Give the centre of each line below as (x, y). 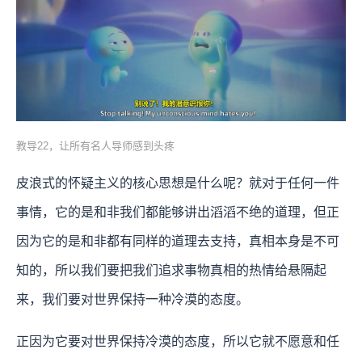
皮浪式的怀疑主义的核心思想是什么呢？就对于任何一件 (178, 183)
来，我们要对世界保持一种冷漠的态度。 (133, 300)
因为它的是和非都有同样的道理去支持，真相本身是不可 (178, 242)
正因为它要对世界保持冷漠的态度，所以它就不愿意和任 (178, 342)
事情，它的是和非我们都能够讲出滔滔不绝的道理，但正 (178, 213)
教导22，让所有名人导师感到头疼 (95, 146)
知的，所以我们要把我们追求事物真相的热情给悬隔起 (171, 271)
